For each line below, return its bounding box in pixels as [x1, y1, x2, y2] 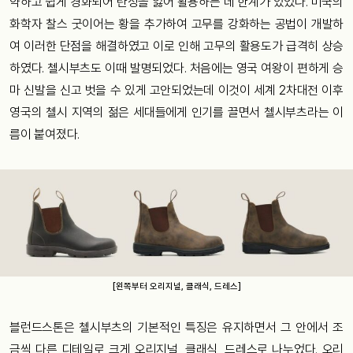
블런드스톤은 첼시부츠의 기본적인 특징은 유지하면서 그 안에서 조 [9, 320, 344, 336]
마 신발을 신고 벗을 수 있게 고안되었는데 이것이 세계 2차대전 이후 [9, 82, 344, 98]
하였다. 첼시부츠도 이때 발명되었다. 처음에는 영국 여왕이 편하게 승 [9, 60, 344, 76]
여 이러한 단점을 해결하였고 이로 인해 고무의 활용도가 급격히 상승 [9, 38, 344, 54]
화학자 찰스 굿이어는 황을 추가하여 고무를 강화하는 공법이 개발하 [9, 16, 344, 32]
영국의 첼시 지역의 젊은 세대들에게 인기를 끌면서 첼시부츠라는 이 [9, 104, 344, 120]
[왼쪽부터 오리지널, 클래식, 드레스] [112, 281, 241, 292]
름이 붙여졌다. [9, 126, 80, 142]
